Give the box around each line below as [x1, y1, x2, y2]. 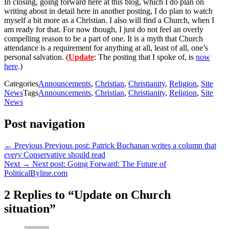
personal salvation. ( [4, 53, 68, 62]
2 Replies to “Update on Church [4, 188, 171, 201]
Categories [4, 79, 38, 88]
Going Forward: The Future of [67, 159, 166, 169]
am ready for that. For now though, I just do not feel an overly [4, 25, 203, 34]
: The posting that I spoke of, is [94, 53, 196, 62]
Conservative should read [21, 150, 105, 159]
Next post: [32, 159, 65, 169]
